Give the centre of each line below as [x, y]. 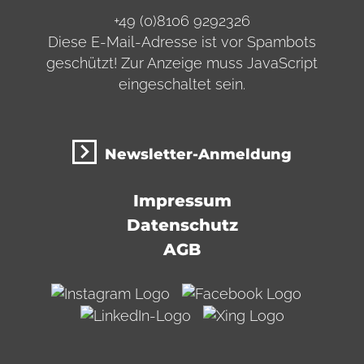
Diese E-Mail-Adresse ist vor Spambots [182, 42]
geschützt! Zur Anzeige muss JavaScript [182, 63]
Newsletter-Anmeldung [198, 154]
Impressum [182, 201]
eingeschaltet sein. [182, 84]
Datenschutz [182, 225]
